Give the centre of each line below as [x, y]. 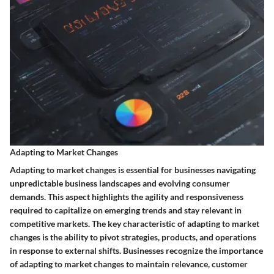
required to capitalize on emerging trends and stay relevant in [126, 210]
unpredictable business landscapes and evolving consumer [120, 183]
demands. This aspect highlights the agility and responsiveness [127, 196]
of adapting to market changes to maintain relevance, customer [129, 264]
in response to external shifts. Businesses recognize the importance [136, 250]
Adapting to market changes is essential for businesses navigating [133, 169]
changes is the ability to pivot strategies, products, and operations [133, 237]
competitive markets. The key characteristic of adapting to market [135, 223]
